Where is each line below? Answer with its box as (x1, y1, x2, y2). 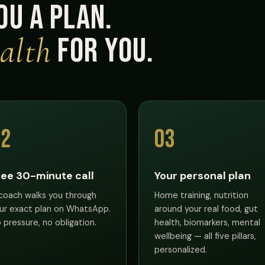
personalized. (154, 244, 207, 255)
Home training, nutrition (154, 189, 248, 201)
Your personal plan (154, 168, 251, 183)
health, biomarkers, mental (154, 216, 260, 228)
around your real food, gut (154, 203, 258, 214)
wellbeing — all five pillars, (154, 230, 256, 241)
